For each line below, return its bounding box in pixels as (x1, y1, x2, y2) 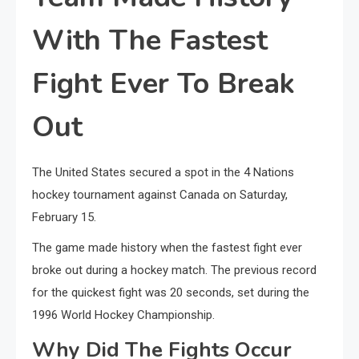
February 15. (32, 210, 96, 224)
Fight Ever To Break (32, 64, 295, 103)
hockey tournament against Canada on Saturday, (32, 188, 288, 202)
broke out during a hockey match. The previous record (32, 263, 317, 277)
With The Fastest (32, 21, 268, 60)
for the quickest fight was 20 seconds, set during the (32, 285, 309, 300)
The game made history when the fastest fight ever (32, 240, 302, 255)
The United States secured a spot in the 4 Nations (32, 165, 294, 179)
